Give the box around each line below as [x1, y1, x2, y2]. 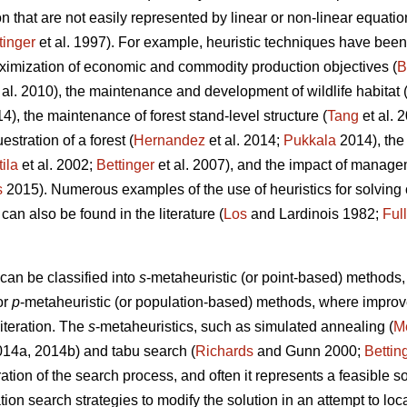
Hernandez [134, 133, 205, 149]
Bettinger [96, 157, 154, 174]
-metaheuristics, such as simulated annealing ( [95, 319, 393, 335]
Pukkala [283, 133, 336, 149]
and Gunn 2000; [253, 343, 364, 360]
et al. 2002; [18, 157, 96, 174]
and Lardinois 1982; [247, 206, 382, 223]
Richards [195, 343, 253, 360]
